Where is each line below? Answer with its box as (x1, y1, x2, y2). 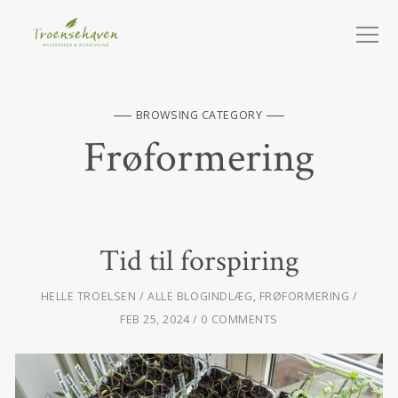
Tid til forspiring (99, 242, 299, 282)
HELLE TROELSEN (40, 289, 137, 305)
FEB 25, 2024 (119, 312, 190, 328)
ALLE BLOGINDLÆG (147, 289, 253, 305)
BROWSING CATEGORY (135, 107, 263, 123)
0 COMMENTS (201, 312, 279, 328)
